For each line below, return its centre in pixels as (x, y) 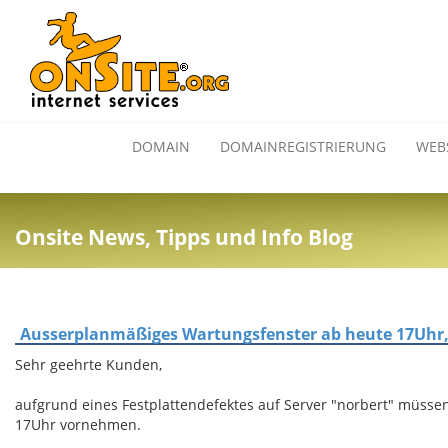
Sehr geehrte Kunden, (88, 364)
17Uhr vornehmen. (78, 424)
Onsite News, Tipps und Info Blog (184, 237)
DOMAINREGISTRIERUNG (303, 146)
